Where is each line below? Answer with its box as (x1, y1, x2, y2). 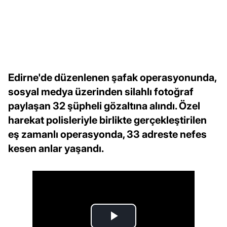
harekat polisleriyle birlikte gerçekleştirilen (8, 113, 207, 126)
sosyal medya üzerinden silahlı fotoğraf (8, 85, 194, 98)
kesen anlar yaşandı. (8, 142, 104, 155)
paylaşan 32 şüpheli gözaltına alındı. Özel (8, 99, 200, 112)
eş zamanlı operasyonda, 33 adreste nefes (8, 128, 207, 140)
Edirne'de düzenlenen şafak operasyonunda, (8, 71, 216, 84)
